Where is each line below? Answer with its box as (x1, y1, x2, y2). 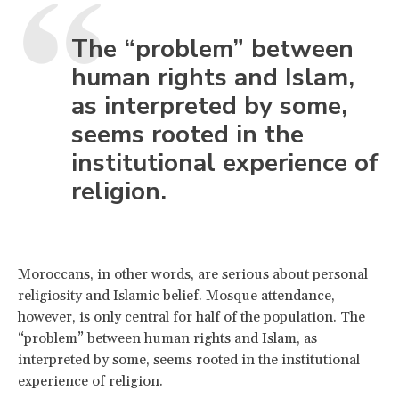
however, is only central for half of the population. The (18, 307, 365, 326)
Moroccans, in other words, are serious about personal (18, 265, 368, 283)
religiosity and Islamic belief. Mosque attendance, (18, 286, 335, 305)
